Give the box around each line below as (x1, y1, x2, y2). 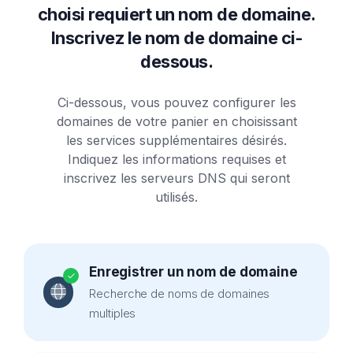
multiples (89, 306, 136, 321)
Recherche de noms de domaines (89, 286, 270, 301)
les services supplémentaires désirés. (66, 132, 287, 148)
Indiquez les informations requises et (67, 151, 286, 167)
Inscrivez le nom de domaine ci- (50, 28, 303, 48)
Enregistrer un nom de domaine (89, 264, 298, 280)
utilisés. (155, 189, 198, 205)
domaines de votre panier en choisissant (56, 113, 297, 129)
